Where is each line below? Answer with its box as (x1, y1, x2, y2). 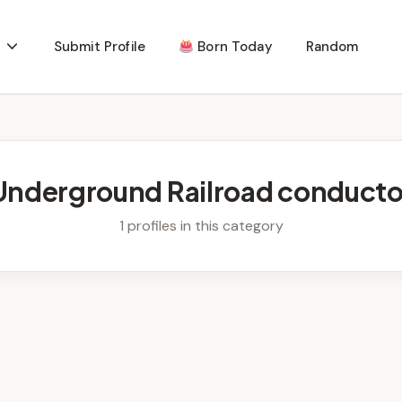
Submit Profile (53, 38, 145, 56)
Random (305, 38, 359, 56)
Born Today (194, 38, 273, 56)
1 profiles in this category (118, 216, 284, 235)
